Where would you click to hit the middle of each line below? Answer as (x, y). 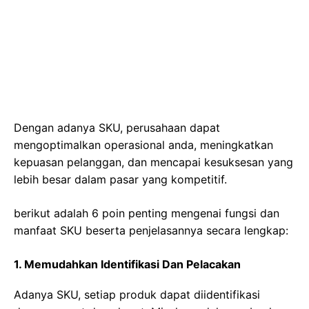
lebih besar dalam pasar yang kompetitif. (120, 179)
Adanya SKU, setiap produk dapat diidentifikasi (137, 294)
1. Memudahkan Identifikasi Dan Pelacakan (127, 264)
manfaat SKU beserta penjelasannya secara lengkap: (151, 230)
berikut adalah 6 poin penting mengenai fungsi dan (147, 213)
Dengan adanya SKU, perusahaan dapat (117, 127)
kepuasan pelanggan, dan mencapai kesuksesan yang (153, 162)
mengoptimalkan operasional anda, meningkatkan (143, 144)
